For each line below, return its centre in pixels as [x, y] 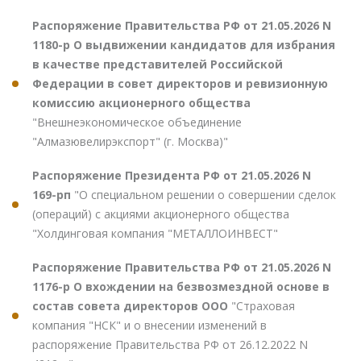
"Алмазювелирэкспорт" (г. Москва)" [130, 142]
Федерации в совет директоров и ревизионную [180, 84]
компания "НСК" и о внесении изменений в [149, 326]
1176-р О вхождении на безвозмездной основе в [181, 287]
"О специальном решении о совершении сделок [205, 195]
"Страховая [263, 306]
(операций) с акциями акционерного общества [161, 214]
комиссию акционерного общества [141, 103]
